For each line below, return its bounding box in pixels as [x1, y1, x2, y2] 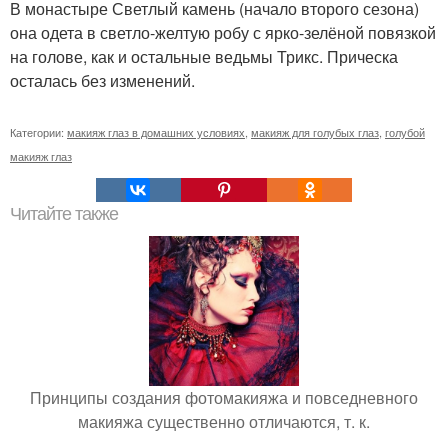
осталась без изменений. [10, 68, 195, 92]
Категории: [10, 123, 67, 140]
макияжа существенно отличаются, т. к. [78, 409, 370, 433]
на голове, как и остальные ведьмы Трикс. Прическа [10, 44, 398, 68]
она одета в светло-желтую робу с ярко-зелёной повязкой [10, 20, 436, 44]
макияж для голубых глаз [251, 123, 379, 140]
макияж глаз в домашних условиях [67, 123, 245, 140]
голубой [385, 123, 425, 140]
